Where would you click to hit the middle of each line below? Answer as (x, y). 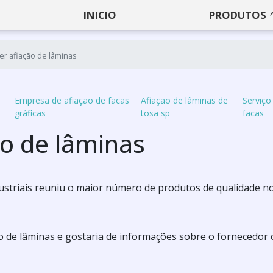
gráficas (30, 113)
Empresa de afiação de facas (72, 100)
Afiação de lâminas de (184, 100)
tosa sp (155, 113)
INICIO (100, 15)
